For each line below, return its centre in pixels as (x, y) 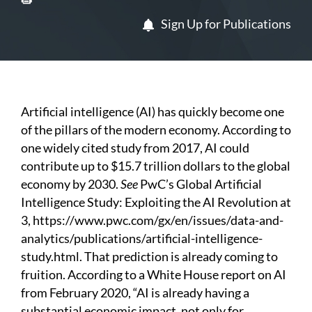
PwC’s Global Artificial (200, 184)
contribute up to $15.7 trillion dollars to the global (156, 166)
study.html (50, 257)
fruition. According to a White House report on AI (154, 275)
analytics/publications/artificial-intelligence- (142, 239)
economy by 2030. (71, 184)
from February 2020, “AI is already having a (135, 293)
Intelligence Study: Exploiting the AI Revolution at (156, 202)
